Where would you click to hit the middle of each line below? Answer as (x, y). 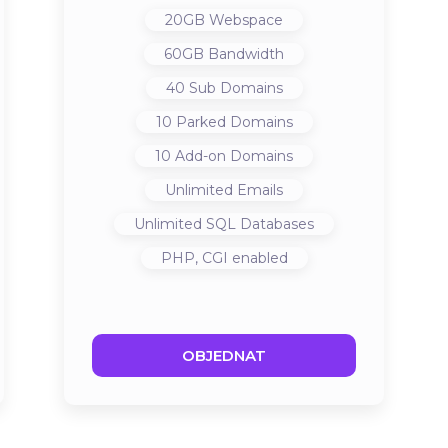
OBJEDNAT (224, 355)
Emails (258, 190)
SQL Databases (258, 224)
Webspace (244, 20)
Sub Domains (233, 88)
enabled (257, 258)
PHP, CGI (194, 258)
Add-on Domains (232, 156)
